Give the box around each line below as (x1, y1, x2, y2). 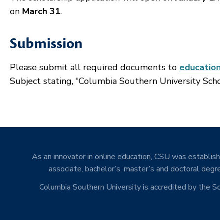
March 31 (22, 5, 60, 17)
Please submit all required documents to (10, 61, 179, 73)
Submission (10, 34, 82, 53)
